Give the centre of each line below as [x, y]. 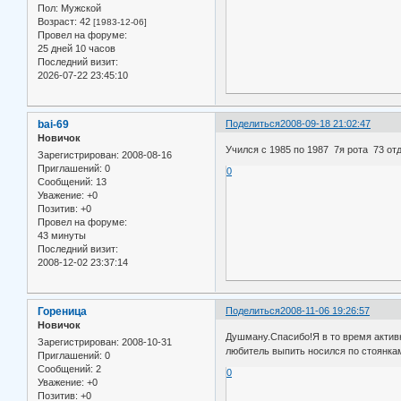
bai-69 [53, 124]
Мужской [80, 8]
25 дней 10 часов [77, 48]
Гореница [62, 311]
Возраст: [57, 21]
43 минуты [62, 236]
